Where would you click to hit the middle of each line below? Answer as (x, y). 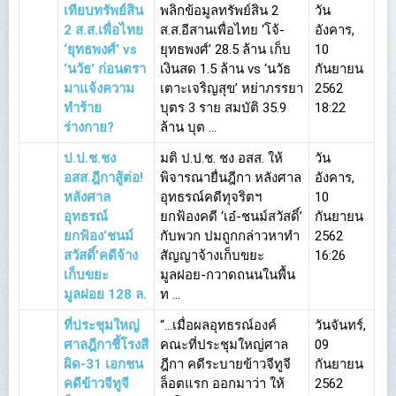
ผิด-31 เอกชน (103, 364)
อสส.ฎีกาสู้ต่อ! (103, 178)
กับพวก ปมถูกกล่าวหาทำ (230, 236)
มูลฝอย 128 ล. (105, 294)
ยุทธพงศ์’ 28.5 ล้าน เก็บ (225, 49)
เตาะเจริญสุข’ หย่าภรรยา (232, 88)
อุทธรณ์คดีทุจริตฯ (211, 197)
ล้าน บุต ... (188, 127)
